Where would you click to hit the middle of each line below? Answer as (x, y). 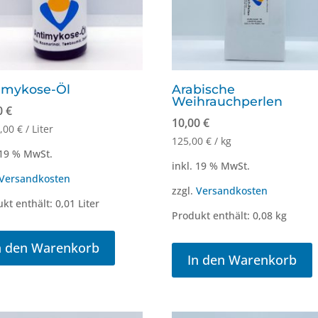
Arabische (204, 89)
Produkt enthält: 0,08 (224, 216)
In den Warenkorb (242, 260)
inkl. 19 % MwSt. (211, 165)
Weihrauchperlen (227, 101)
